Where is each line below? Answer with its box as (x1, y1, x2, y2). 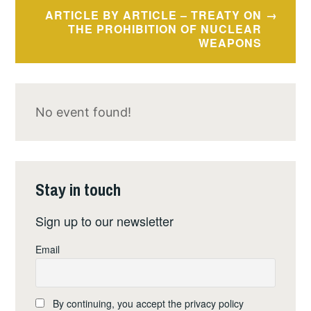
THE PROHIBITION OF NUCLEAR (68, 21, 262, 37)
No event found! (35, 105, 132, 120)
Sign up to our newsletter (35, 211, 174, 230)
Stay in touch (35, 178, 121, 201)
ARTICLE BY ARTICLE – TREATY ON (45, 7, 262, 24)
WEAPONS (199, 35, 262, 51)
